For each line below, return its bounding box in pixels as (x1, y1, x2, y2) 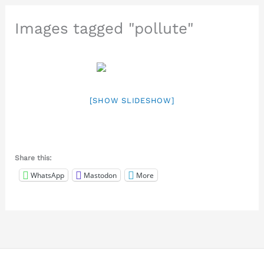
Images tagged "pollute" (14, 19, 193, 37)
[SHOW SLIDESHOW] (89, 96, 175, 105)
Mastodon (83, 170, 117, 180)
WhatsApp (30, 170, 64, 180)
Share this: (14, 154, 52, 162)
